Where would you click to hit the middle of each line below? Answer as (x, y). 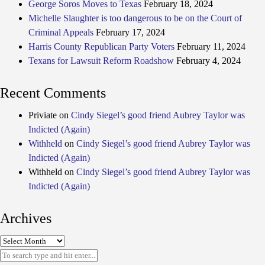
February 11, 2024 (211, 46)
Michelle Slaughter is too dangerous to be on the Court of (135, 18)
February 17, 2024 (130, 32)
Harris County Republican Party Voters (101, 46)
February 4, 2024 (209, 61)
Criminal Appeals (61, 32)
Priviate (43, 115)
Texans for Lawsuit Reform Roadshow (101, 61)
